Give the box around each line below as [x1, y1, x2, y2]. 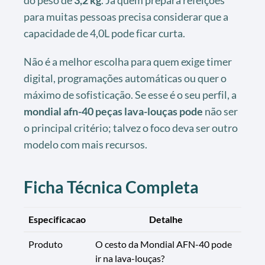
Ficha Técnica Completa [24, 177, 199, 198]
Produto [28, 238, 63, 250]
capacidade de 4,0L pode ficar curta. [24, 27, 185, 40]
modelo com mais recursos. [24, 138, 147, 151]
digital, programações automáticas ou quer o [24, 72, 227, 85]
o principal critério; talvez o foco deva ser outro [24, 121, 238, 135]
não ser [203, 105, 238, 118]
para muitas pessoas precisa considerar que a [24, 10, 228, 24]
